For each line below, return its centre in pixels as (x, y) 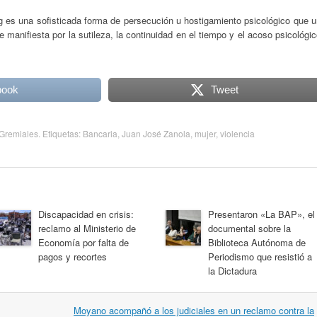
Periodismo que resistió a (260, 256)
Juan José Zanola (156, 133)
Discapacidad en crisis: (86, 214)
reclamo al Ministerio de (87, 228)
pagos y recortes (73, 256)
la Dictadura (232, 270)
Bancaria (100, 133)
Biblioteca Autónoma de (257, 242)
